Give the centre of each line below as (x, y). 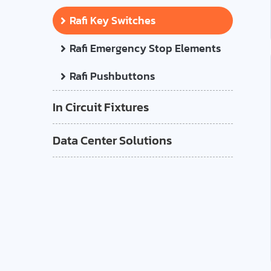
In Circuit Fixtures (101, 107)
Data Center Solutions (112, 140)
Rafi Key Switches (113, 20)
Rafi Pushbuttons (112, 76)
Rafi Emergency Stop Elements (145, 48)
